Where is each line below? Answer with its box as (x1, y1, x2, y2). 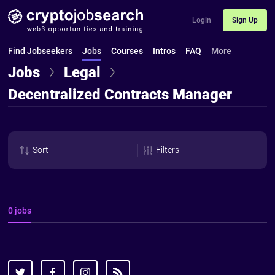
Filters (156, 145, 179, 155)
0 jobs (8, 206, 32, 216)
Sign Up (231, 15, 258, 25)
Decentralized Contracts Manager (8, 86, 233, 104)
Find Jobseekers (8, 46, 73, 56)
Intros (153, 46, 176, 56)
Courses (111, 46, 144, 56)
